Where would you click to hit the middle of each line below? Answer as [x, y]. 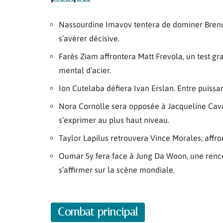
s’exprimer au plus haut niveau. [114, 120]
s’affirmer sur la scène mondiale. [117, 170]
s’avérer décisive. [89, 38]
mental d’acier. [85, 70]
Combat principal [98, 212]
